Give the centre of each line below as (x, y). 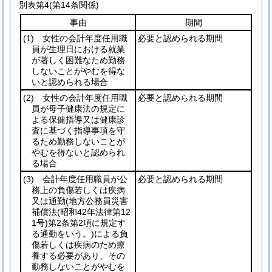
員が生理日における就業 (78, 49)
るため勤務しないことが (78, 141)
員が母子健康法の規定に (78, 109)
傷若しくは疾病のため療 (78, 245)
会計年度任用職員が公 (81, 179)
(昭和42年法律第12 (94, 212)
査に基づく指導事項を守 (78, 131)
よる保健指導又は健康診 (78, 120)
